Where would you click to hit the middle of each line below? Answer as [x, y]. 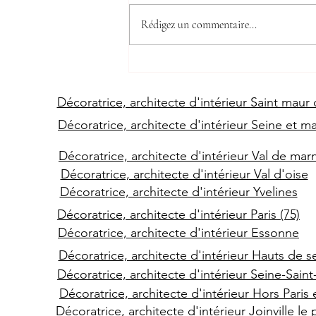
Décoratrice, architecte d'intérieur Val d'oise [184, 174]
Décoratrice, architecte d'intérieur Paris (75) [178, 214]
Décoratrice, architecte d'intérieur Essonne [178, 232]
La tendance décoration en [217, 67]
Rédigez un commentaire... [199, 24]
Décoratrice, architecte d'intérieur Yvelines [178, 192]
